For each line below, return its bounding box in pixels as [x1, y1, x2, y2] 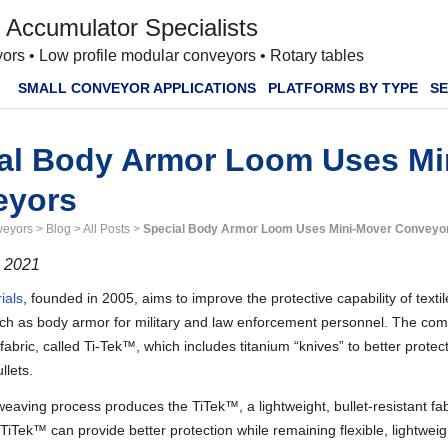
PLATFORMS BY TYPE [267, 80, 418, 96]
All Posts [83, 222, 131, 236]
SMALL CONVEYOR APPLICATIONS [17, 80, 256, 96]
